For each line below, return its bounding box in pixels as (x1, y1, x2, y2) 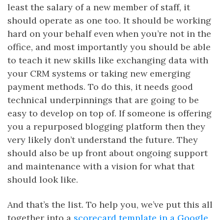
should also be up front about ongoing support (7, 147, 208, 159)
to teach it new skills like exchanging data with (7, 54, 208, 66)
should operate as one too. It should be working (7, 14, 211, 26)
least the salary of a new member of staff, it (7, 1, 190, 13)
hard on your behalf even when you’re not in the (7, 27, 211, 39)
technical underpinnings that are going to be (7, 94, 199, 106)
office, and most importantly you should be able (7, 41, 211, 53)
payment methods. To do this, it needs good (7, 81, 193, 92)
